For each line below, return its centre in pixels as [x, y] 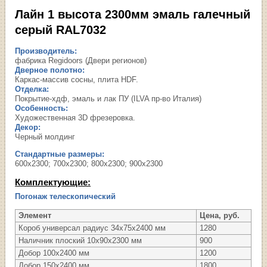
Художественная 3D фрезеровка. [75, 117]
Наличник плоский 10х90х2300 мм [80, 241]
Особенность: [42, 108]
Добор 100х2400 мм [54, 253]
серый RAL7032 [61, 30]
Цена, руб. [220, 216]
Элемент [35, 216]
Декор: [28, 127]
